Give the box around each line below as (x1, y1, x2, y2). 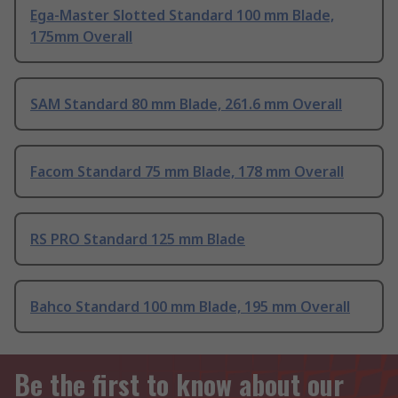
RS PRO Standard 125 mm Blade (30, 229, 245, 250)
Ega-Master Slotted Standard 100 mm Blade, (30, 5, 334, 26)
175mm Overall (30, 27, 132, 47)
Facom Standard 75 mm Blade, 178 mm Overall (30, 162, 344, 182)
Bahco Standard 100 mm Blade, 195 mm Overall (30, 297, 350, 317)
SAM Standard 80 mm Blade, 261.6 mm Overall (30, 94, 342, 115)
